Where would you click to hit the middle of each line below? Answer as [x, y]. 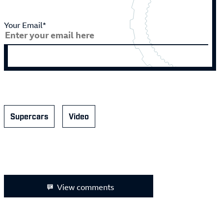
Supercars [29, 116]
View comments [85, 187]
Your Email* [25, 25]
